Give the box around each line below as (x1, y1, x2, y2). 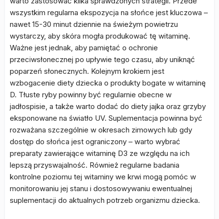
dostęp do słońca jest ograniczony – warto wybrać (10, 137, 180, 146)
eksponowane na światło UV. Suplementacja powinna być (10, 113, 202, 123)
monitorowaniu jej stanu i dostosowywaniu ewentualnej (10, 184, 192, 193)
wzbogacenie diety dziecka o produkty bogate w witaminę (10, 78, 206, 88)
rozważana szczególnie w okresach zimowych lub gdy (10, 125, 192, 134)
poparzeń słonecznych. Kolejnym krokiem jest (10, 66, 164, 76)
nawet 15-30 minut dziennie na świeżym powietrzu (10, 20, 178, 29)
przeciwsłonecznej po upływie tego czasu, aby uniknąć (10, 55, 195, 64)
